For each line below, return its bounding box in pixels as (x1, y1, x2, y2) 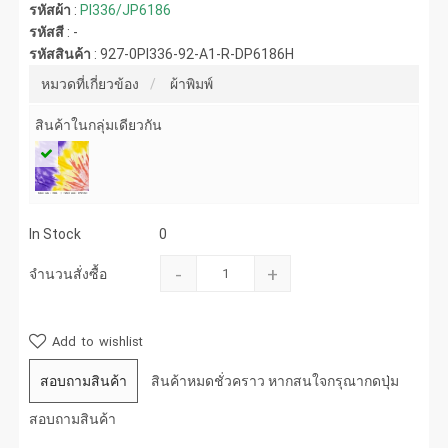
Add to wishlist (46, 333, 144, 349)
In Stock (29, 225, 82, 242)
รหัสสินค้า (29, 45, 92, 62)
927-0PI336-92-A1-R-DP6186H (100, 45, 295, 62)
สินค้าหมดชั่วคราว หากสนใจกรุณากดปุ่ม (151, 372, 400, 389)
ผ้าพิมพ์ (170, 75, 214, 92)
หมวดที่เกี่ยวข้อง (41, 75, 140, 92)
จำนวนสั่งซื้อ (29, 265, 108, 282)
